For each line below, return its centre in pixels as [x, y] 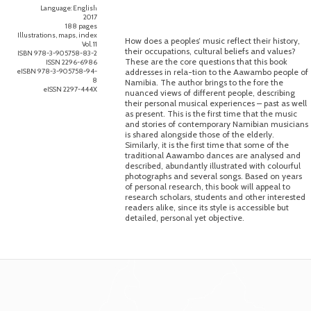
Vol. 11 [89, 44]
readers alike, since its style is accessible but [207, 207]
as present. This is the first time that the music [211, 114]
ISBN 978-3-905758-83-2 [57, 53]
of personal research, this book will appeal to [207, 186]
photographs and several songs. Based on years [213, 176]
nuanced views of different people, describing [210, 93]
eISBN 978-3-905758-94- [57, 71]
